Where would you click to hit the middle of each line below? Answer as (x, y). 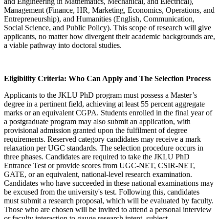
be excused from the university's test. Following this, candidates (102, 192)
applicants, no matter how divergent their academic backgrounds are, (109, 36)
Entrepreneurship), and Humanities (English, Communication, (99, 19)
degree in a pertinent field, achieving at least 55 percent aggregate (104, 104)
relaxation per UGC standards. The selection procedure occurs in (104, 148)
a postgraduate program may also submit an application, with (97, 121)
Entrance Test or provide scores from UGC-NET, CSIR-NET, (99, 165)
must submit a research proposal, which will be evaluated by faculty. (109, 200)
